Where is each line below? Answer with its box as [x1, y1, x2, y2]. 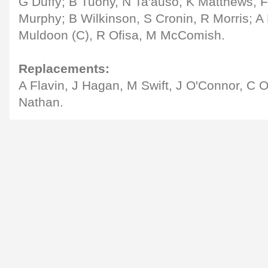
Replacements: [19, 62, 109, 76]
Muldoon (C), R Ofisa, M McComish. [19, 28, 225, 42]
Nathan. [19, 95, 63, 109]
